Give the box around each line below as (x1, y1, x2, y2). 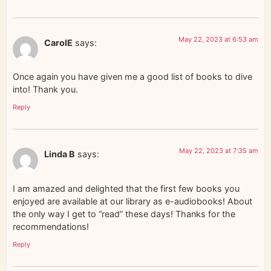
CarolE (44, 37, 73, 48)
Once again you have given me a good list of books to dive (13, 71, 252, 82)
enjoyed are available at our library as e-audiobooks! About (13, 195, 252, 206)
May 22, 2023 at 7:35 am (179, 146, 258, 155)
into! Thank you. (13, 83, 78, 94)
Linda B (44, 149, 75, 160)
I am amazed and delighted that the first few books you (13, 183, 240, 194)
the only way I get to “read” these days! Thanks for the (13, 208, 235, 219)
